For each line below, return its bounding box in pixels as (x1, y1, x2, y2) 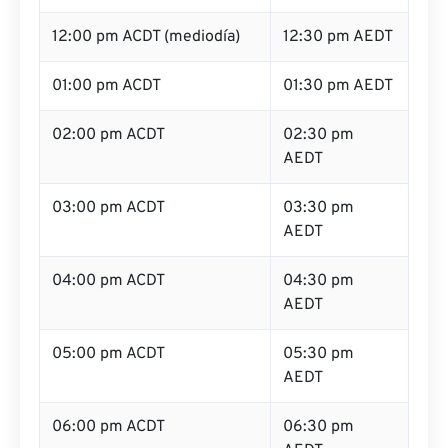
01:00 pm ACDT (52, 76, 161, 96)
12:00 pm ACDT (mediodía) (52, 27, 240, 47)
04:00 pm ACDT (52, 271, 165, 291)
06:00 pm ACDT (52, 417, 165, 437)
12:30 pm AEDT (283, 27, 393, 47)
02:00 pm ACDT (52, 125, 165, 145)
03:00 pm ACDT (52, 198, 165, 218)
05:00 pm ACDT (52, 344, 165, 364)
